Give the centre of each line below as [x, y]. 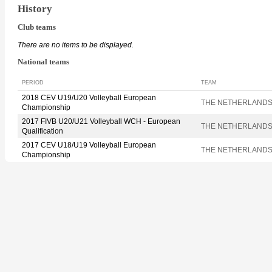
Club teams [37, 28]
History [35, 8]
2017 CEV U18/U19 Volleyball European [89, 145]
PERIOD [33, 82]
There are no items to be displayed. [76, 45]
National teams [43, 62]
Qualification [42, 131]
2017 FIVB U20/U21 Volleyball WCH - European [101, 121]
